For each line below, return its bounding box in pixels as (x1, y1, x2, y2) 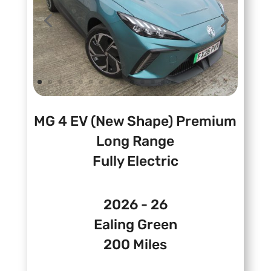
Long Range (96, 132, 175, 150)
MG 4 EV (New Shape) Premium (34, 113, 237, 130)
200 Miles (103, 236, 168, 253)
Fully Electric (92, 152, 178, 170)
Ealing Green (93, 216, 177, 233)
